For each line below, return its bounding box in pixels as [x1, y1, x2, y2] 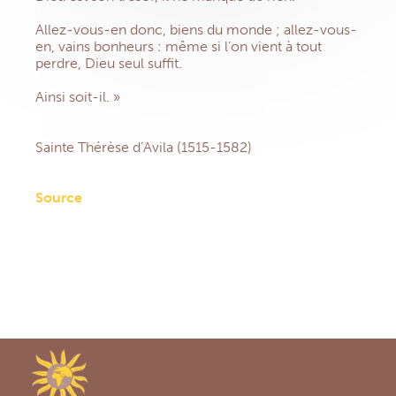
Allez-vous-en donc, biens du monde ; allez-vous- [35, 21, 357, 39]
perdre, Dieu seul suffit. [35, 55, 182, 72]
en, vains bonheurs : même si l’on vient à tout [35, 38, 322, 56]
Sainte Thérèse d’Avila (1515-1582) [35, 139, 252, 156]
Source [35, 189, 82, 207]
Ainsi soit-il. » [35, 88, 120, 106]
